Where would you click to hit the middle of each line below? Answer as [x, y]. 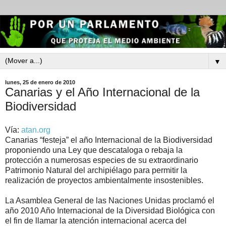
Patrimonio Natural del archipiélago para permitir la [96, 171]
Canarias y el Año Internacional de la [102, 92]
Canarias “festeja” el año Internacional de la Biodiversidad [109, 140]
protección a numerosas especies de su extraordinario [102, 160]
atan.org [36, 130]
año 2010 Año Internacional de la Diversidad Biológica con [110, 211]
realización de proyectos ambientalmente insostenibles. [104, 181]
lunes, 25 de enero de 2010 [40, 82]
